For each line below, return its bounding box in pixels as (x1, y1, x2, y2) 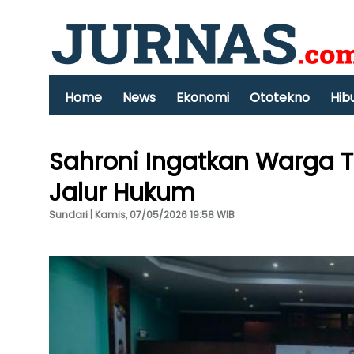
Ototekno (250, 88, 310, 107)
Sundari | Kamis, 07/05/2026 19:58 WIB (49, 208, 235, 221)
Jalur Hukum (49, 176, 195, 209)
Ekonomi (176, 88, 229, 107)
